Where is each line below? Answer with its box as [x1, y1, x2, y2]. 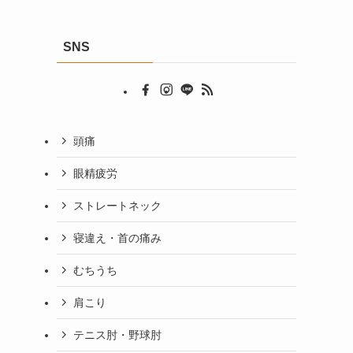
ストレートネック [73, 199, 162, 212]
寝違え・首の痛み [73, 231, 162, 244]
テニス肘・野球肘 [73, 328, 162, 341]
